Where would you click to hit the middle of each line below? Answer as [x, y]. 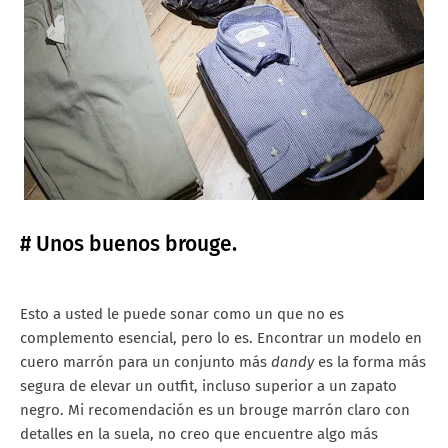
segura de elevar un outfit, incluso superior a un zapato [208, 386]
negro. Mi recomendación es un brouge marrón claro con [215, 410]
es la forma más [370, 362]
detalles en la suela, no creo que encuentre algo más [199, 434]
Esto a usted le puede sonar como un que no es [182, 314]
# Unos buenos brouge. [128, 244]
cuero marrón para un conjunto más [145, 362]
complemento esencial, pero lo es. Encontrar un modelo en [221, 338]
